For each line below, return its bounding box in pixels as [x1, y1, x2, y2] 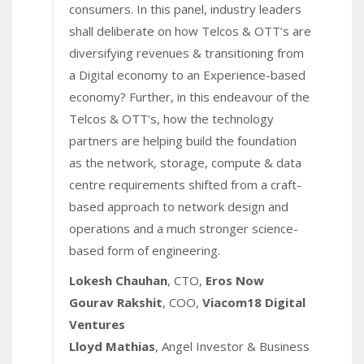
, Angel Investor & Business [155, 337, 310, 354]
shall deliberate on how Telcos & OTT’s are [69, 22, 311, 39]
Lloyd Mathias [69, 337, 155, 354]
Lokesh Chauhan [69, 271, 167, 288]
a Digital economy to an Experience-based [69, 66, 305, 83]
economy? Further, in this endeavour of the [69, 88, 310, 105]
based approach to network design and [69, 197, 288, 214]
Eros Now [206, 271, 264, 288]
